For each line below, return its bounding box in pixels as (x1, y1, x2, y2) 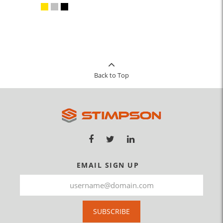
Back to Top (94, 70, 129, 80)
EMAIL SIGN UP (76, 160, 139, 170)
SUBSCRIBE (93, 207, 130, 217)
